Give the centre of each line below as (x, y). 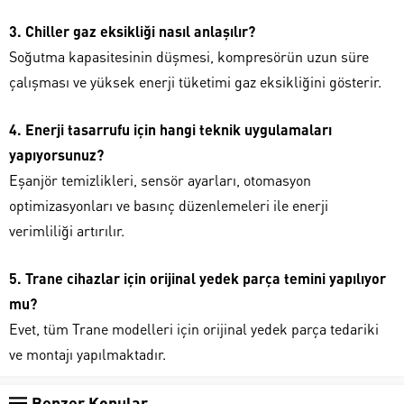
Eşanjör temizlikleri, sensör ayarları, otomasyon (160, 179)
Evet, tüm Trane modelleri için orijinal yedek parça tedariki (194, 328)
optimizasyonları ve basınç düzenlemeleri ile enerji (169, 205)
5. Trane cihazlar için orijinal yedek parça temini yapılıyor (197, 278)
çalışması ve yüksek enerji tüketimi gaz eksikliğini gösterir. (195, 81)
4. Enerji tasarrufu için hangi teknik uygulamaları (170, 129)
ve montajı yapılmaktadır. (87, 353)
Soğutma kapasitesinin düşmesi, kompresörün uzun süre (189, 56)
